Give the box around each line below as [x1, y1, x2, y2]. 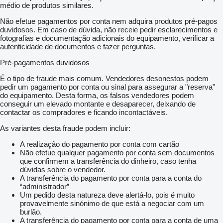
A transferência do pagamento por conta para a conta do [20, 174, 202, 183]
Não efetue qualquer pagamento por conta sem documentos [20, 148, 215, 157]
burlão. [20, 208, 42, 217]
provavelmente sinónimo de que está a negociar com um [20, 199, 204, 208]
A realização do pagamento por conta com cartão [20, 140, 179, 149]
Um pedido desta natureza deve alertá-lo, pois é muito [20, 191, 195, 200]
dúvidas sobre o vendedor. [20, 165, 106, 174]
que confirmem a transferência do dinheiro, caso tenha [20, 157, 196, 166]
